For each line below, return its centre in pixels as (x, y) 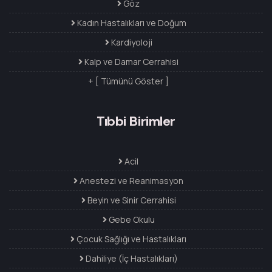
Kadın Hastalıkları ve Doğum (131, 23)
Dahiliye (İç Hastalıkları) (131, 259)
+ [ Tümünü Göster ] (128, 81)
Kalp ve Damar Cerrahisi (131, 62)
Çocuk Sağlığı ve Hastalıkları (131, 239)
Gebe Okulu (131, 220)
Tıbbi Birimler (136, 121)
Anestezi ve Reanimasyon (131, 181)
